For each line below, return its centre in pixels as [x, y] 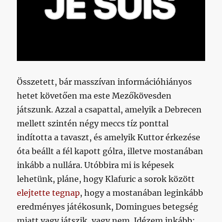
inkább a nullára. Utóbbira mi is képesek [96, 165]
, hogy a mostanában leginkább [142, 193]
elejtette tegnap [49, 193]
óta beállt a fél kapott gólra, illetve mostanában [110, 151]
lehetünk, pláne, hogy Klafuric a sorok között [106, 179]
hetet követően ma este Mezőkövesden [94, 96]
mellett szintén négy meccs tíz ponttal [93, 123]
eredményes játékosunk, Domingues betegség [108, 207]
